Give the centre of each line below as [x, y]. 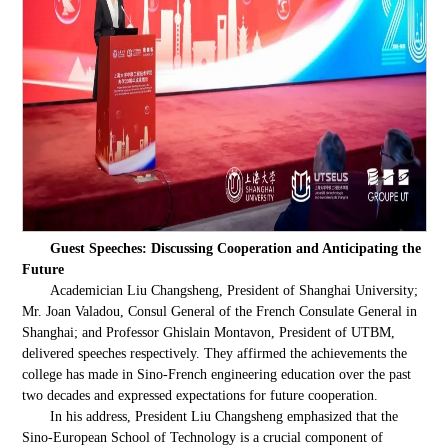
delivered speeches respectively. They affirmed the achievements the [215, 353]
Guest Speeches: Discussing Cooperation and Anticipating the [236, 248]
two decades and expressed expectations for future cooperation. [200, 395]
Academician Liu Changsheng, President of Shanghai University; [234, 290]
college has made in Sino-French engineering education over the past [217, 374]
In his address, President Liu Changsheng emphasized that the [224, 416]
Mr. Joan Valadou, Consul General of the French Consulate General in [220, 311]
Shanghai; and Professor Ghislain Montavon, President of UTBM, [209, 332]
